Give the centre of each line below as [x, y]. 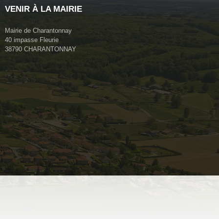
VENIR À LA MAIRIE [44, 9]
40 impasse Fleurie [32, 40]
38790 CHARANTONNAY [41, 49]
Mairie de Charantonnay [38, 31]
